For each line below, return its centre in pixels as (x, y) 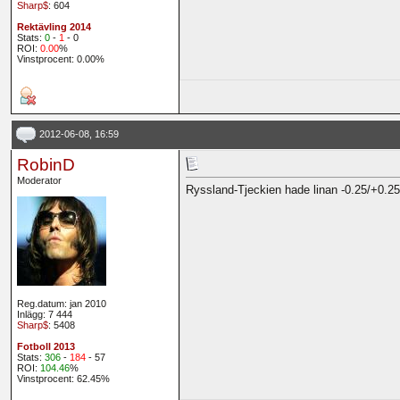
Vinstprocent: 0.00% (60, 59)
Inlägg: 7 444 (44, 315)
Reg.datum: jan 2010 (61, 304)
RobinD (46, 165)
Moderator (39, 181)
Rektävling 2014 (54, 27)
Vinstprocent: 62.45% (63, 379)
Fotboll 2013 (46, 347)
